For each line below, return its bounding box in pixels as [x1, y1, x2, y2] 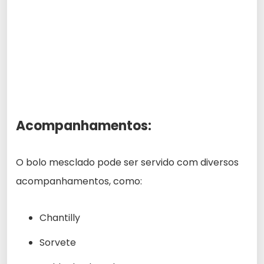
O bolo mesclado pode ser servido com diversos [16, 155, 239, 169]
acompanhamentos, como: [16, 174, 142, 188]
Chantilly [39, 210, 80, 225]
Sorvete [39, 235, 76, 249]
